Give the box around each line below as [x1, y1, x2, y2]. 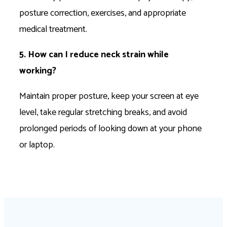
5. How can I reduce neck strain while [19, 47, 169, 62]
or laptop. [19, 137, 57, 153]
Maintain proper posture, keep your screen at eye [19, 88, 199, 104]
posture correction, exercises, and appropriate [19, 5, 186, 21]
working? [19, 63, 56, 79]
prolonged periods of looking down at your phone [19, 121, 202, 136]
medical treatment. [19, 21, 89, 37]
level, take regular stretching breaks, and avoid [19, 104, 187, 120]
